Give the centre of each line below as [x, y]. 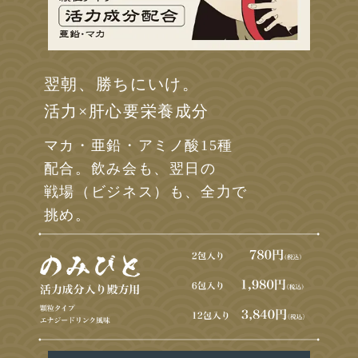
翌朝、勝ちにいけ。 [121, 84]
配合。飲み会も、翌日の [130, 168]
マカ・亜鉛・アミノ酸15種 [139, 145]
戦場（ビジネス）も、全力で [146, 191]
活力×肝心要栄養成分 [127, 111]
